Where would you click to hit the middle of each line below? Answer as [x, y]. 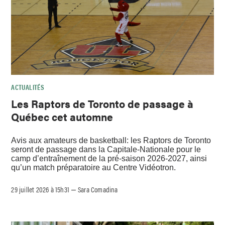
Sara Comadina [98, 189]
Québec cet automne [62, 117]
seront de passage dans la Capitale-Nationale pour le [106, 149]
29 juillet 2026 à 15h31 [40, 189]
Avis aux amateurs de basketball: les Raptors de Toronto [111, 140]
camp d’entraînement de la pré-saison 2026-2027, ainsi [109, 158]
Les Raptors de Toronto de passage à [102, 104]
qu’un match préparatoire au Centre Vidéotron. [94, 167]
